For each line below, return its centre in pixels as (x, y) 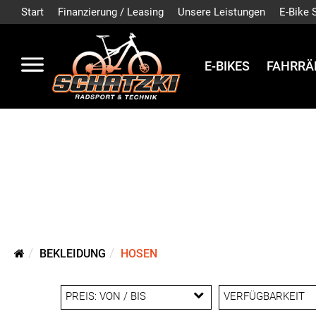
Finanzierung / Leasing (111, 12)
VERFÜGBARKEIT (265, 296)
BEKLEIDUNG (73, 254)
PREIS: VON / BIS (105, 296)
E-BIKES (227, 66)
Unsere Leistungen (221, 12)
